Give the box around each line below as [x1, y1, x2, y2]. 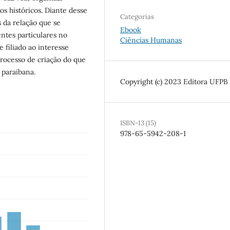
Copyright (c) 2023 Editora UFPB [120, 76, 228, 86]
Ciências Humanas [120, 35, 182, 45]
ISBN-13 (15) [120, 118, 156, 127]
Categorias [120, 12, 154, 21]
